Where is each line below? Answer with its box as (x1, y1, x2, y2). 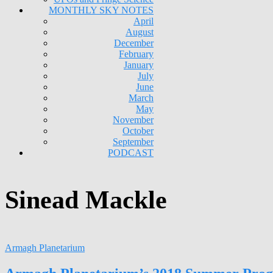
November (113, 115, 154, 125)
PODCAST (108, 147, 154, 158)
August (126, 27, 154, 37)
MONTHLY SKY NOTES (49, 5, 154, 15)
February (119, 49, 154, 59)
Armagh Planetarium (5, 243, 85, 253)
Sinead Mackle (5, 186, 167, 214)
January (124, 60, 154, 70)
